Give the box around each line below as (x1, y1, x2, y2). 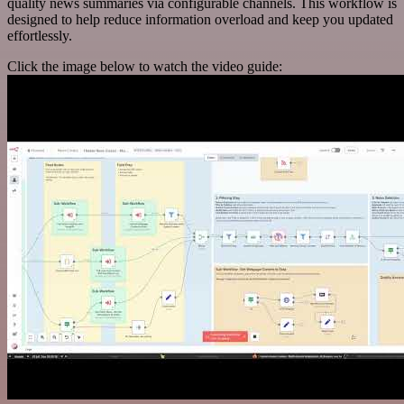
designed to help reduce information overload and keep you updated (7, 11, 393, 27)
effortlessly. (7, 27, 72, 43)
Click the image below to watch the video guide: (7, 58, 282, 74)
